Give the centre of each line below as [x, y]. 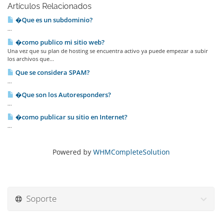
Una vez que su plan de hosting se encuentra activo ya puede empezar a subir [108, 51]
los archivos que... [31, 59]
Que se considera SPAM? [52, 72]
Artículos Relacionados [50, 6]
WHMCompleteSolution [131, 152]
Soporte [39, 198]
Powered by [73, 152]
